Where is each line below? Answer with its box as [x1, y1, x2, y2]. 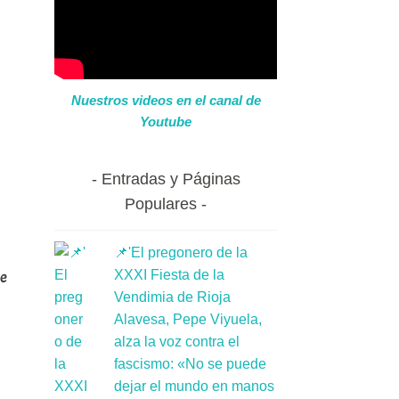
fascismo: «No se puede [113, 356, 266, 372]
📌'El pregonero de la [113, 245, 248, 261]
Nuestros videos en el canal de [70, 92, 261, 108]
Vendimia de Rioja [113, 289, 231, 305]
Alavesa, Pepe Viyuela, [113, 312, 262, 328]
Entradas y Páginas [101, 170, 240, 189]
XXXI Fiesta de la [113, 267, 224, 283]
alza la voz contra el [113, 334, 240, 350]
